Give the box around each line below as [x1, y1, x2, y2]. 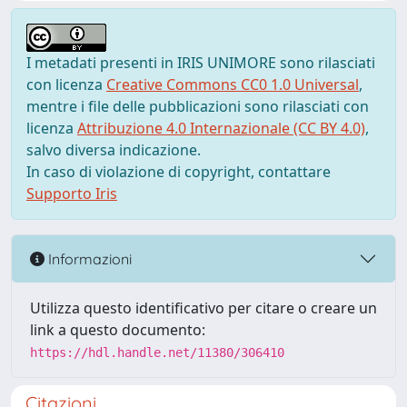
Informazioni [45, 249, 132, 268]
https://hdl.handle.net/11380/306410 [30, 345, 284, 360]
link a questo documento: [30, 320, 205, 340]
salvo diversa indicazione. [26, 140, 201, 160]
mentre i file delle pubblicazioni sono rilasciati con [26, 96, 369, 116]
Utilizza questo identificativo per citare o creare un [30, 298, 377, 318]
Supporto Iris [26, 184, 117, 203]
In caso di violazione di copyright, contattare [26, 162, 331, 182]
